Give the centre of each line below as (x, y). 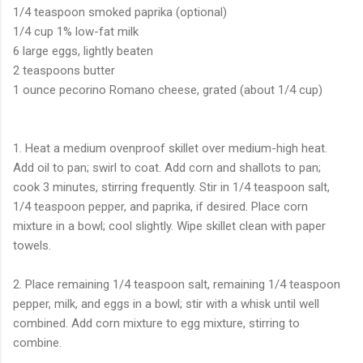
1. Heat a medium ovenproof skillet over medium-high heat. (170, 148)
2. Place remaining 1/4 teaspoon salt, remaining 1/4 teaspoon (177, 284)
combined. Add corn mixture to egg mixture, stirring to (156, 323)
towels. (32, 245)
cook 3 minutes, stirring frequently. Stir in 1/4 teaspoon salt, (171, 187)
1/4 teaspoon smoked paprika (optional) (120, 12)
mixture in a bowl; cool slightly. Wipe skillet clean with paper (169, 226)
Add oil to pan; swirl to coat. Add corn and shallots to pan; (167, 167)
